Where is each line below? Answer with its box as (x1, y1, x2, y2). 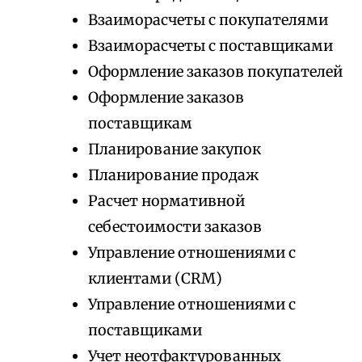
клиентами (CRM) (88, 269, 222, 288)
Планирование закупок (88, 140, 261, 159)
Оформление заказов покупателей (88, 62, 343, 82)
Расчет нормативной (88, 192, 245, 211)
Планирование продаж (88, 166, 259, 185)
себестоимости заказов (88, 217, 262, 237)
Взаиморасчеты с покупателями (88, 11, 328, 30)
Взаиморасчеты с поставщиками (88, 36, 333, 56)
